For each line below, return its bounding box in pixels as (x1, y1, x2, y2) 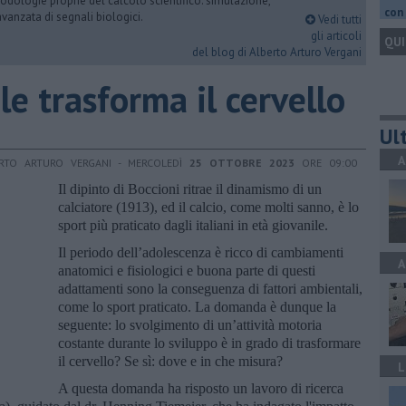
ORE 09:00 (295, 155, 357, 169)
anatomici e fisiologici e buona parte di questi (58, 262, 315, 278)
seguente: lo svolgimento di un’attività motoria (58, 316, 322, 333)
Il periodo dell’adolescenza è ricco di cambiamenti (58, 244, 343, 260)
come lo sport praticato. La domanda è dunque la (58, 298, 336, 314)
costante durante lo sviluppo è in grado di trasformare (58, 334, 361, 351)
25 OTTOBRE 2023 (189, 155, 295, 169)
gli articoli (311, 28, 362, 43)
